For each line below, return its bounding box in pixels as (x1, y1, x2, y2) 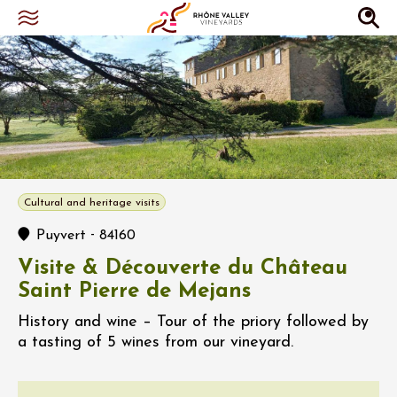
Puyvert (36, 228, 86, 243)
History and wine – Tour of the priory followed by (18, 313, 369, 331)
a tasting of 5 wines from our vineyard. (18, 333, 293, 351)
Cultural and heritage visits (24, 197, 160, 208)
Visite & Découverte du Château (18, 257, 347, 279)
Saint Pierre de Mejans (18, 280, 251, 302)
